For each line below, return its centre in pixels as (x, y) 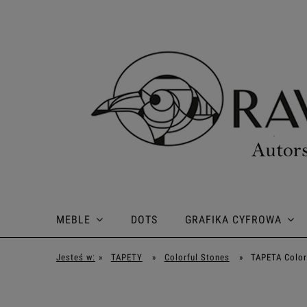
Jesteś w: (76, 257)
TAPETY (126, 257)
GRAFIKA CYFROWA (233, 220)
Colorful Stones (197, 257)
